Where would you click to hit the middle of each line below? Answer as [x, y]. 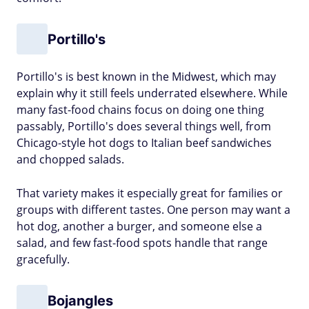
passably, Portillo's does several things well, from [144, 126]
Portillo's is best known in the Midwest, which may [146, 77]
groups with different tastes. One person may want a [153, 210]
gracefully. [43, 259]
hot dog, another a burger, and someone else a [139, 226]
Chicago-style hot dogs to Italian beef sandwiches [144, 143]
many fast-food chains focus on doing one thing [140, 110]
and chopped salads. [70, 159]
